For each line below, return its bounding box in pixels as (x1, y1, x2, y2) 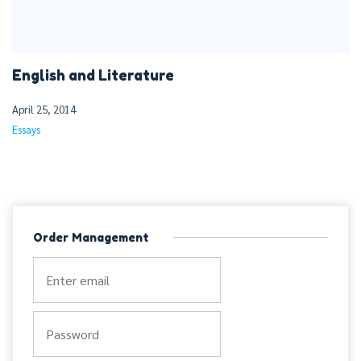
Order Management (33, 230, 149, 245)
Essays (12, 122, 40, 137)
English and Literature (12, 67, 174, 85)
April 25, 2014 (12, 102, 76, 117)
